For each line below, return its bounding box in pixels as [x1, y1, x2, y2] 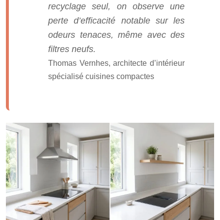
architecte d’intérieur [113, 58, 185, 67]
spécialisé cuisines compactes [48, 72, 154, 81]
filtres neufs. [48, 44, 96, 54]
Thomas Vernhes [48, 58, 109, 67]
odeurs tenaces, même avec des [48, 29, 185, 40]
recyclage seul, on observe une [48, 1, 185, 11]
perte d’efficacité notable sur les [48, 15, 185, 26]
